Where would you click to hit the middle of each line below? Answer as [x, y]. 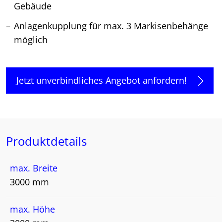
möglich [31, 40]
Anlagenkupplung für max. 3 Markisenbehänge [111, 26]
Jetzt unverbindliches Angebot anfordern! [102, 81]
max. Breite [34, 168]
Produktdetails [46, 141]
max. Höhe [32, 209]
